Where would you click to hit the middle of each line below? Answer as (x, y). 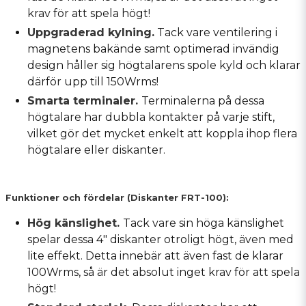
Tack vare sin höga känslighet (204, 223)
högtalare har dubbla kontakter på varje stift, (151, 117)
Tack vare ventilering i (216, 32)
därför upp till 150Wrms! (93, 81)
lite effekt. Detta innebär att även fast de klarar (155, 255)
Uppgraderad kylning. (91, 32)
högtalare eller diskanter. (96, 150)
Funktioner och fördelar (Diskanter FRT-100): (117, 197)
